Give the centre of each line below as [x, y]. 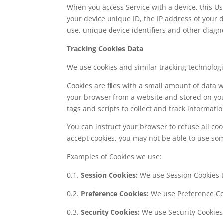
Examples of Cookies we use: [114, 156]
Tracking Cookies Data [105, 48]
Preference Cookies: [115, 193]
